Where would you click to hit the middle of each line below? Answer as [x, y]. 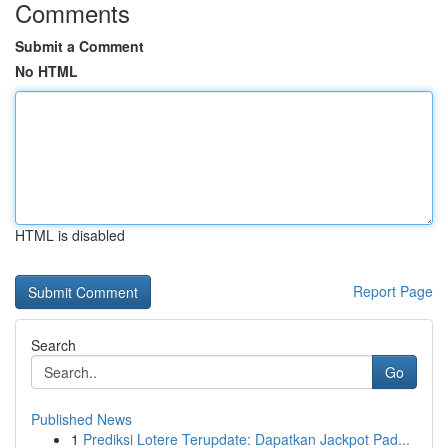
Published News [81, 419]
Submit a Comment [79, 46]
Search [53, 345]
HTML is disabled [70, 235]
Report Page [393, 291]
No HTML [46, 71]
